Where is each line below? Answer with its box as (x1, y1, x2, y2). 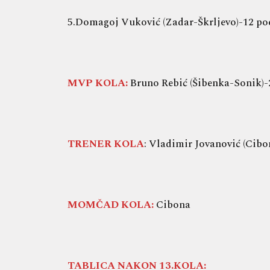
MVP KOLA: (67, 75, 128, 91)
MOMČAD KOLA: (67, 196, 154, 213)
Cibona (154, 196, 190, 213)
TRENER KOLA (67, 136, 144, 152)
